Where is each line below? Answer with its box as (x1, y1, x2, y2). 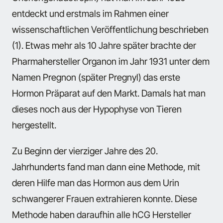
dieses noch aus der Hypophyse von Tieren (12, 104, 182, 115)
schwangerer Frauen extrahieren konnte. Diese (12, 193, 197, 205)
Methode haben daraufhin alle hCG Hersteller (12, 209, 191, 221)
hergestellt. (12, 119, 56, 131)
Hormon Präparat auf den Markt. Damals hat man (12, 88, 206, 99)
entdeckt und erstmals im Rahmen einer (12, 8, 169, 19)
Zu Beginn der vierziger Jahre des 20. (12, 145, 158, 157)
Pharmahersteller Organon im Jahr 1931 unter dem (12, 56, 210, 67)
